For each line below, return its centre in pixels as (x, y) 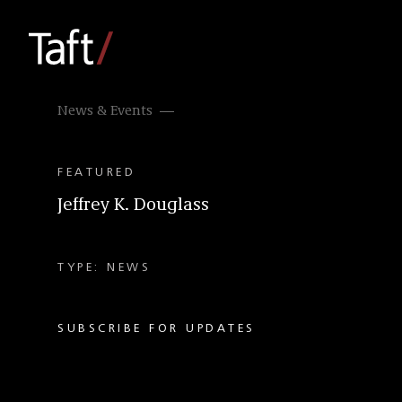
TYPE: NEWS (104, 267)
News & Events (105, 111)
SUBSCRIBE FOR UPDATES (157, 328)
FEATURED (96, 172)
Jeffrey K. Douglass (133, 205)
